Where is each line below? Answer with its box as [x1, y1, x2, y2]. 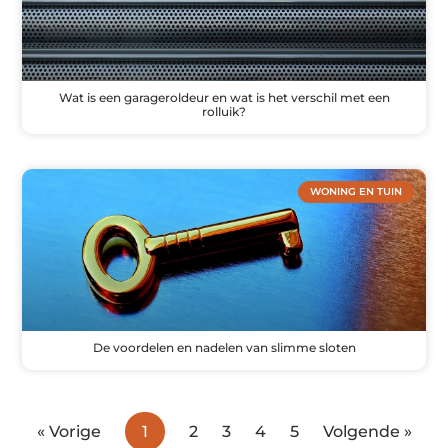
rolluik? [202, 104, 246, 120]
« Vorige [36, 421, 101, 441]
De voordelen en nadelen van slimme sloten [92, 339, 356, 355]
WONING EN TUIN [309, 185, 402, 199]
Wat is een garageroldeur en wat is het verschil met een [58, 90, 390, 106]
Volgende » [322, 421, 412, 441]
